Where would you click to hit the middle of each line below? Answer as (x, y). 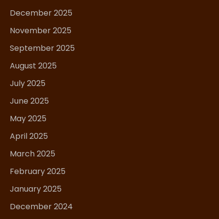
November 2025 (41, 31)
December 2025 (41, 13)
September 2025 (42, 48)
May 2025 (28, 119)
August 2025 (33, 66)
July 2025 (28, 84)
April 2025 (29, 136)
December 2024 (41, 207)
